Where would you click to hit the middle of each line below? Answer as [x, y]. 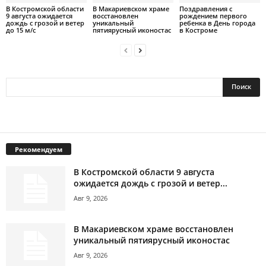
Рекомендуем [39, 149]
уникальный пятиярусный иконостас [152, 240]
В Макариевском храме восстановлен [153, 229]
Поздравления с [205, 8]
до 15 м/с [21, 30]
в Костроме [198, 30]
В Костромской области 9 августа [144, 172]
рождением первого [213, 15]
